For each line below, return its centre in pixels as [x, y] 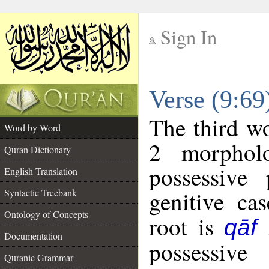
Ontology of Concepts [46, 214]
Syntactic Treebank [41, 192]
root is [187, 226]
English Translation [41, 171]
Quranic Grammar [39, 257]
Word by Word [32, 128]
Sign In [189, 37]
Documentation [33, 236]
